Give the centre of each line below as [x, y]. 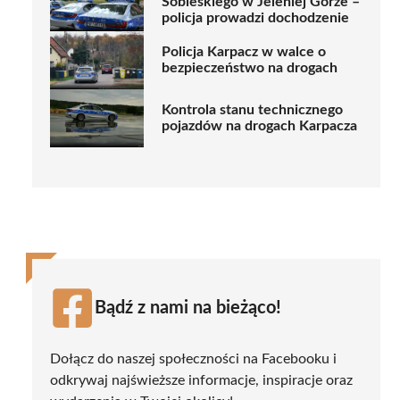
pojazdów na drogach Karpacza [259, 126]
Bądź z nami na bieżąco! [188, 308]
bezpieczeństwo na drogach [250, 68]
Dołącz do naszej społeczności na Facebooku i [193, 358]
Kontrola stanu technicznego [252, 110]
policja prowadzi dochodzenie [255, 18]
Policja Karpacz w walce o [244, 52]
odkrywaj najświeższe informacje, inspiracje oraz [201, 380]
